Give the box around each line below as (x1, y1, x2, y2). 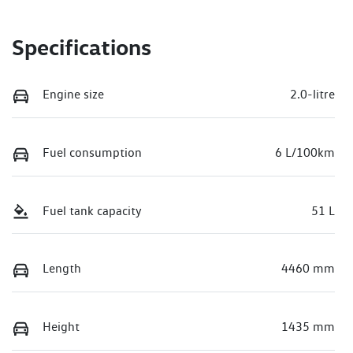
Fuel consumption (43, 144, 142, 160)
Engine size (43, 87, 104, 102)
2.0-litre (290, 87, 335, 102)
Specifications (12, 33, 151, 61)
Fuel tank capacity (43, 203, 142, 218)
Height (43, 318, 80, 334)
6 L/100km (275, 144, 335, 160)
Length (43, 261, 81, 277)
